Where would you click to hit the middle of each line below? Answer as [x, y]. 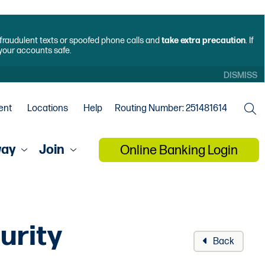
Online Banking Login [179, 150]
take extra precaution [203, 41]
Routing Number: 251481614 [171, 108]
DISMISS [240, 76]
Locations [48, 108]
